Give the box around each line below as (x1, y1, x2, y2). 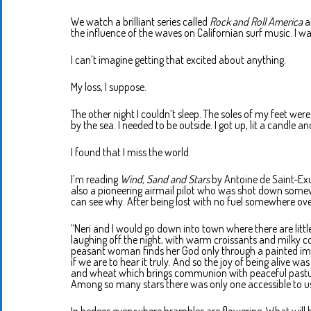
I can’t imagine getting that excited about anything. (71, 53, 286, 67)
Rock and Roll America (210, 15, 303, 29)
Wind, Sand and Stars (120, 172, 210, 187)
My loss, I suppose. (71, 80, 146, 94)
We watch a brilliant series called (71, 15, 210, 29)
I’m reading (71, 172, 120, 187)
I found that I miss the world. (71, 145, 191, 160)
